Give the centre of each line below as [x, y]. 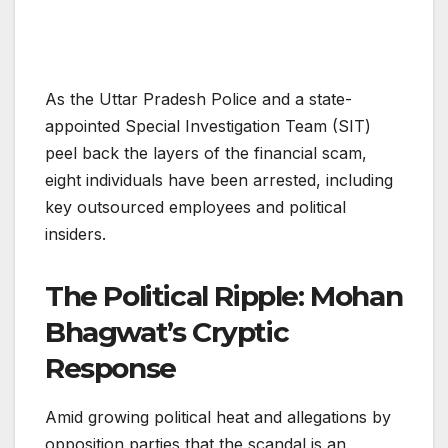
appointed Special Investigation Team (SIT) [208, 126]
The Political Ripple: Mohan [224, 296]
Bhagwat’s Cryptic [167, 332]
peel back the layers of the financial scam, [206, 153]
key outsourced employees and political [195, 207]
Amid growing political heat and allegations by [218, 417]
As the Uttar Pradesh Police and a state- [198, 99]
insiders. [75, 234]
